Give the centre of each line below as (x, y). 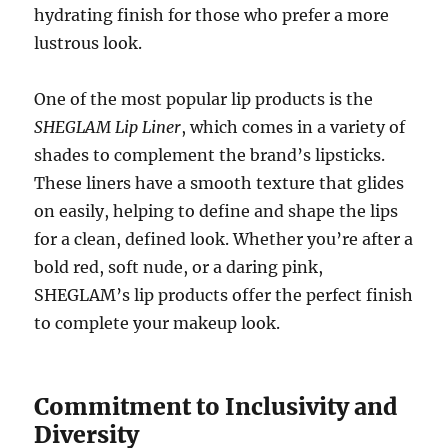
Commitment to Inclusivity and (216, 407)
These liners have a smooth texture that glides (219, 183)
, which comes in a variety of (293, 127)
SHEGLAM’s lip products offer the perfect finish (224, 295)
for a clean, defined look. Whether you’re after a (224, 239)
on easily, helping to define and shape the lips (216, 211)
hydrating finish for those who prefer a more (212, 15)
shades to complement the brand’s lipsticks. (210, 155)
